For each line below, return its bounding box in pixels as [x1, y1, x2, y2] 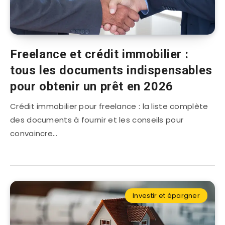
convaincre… [10, 128, 58, 139]
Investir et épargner [133, 191, 200, 201]
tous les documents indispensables [10, 63, 212, 78]
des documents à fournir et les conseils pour [10, 115, 184, 126]
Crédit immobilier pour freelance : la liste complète [10, 101, 208, 112]
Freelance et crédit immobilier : [10, 47, 189, 62]
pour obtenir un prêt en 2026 [10, 79, 173, 94]
